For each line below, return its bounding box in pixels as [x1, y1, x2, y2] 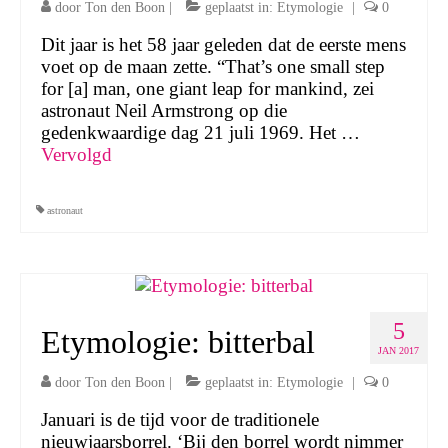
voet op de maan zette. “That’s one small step [41, 55, 385, 77]
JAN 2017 [378, 345, 419, 357]
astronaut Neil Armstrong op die [41, 99, 287, 121]
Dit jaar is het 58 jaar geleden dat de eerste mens [41, 33, 406, 55]
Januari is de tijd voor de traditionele [41, 409, 319, 431]
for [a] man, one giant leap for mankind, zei [41, 77, 374, 99]
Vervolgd [41, 143, 112, 165]
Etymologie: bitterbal [41, 324, 315, 361]
